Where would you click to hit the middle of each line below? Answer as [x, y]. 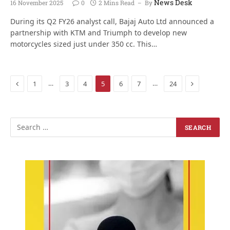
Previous [33, 83]
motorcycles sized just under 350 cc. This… [84, 44]
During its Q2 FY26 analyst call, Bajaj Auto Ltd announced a [112, 21]
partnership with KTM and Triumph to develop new [99, 32]
